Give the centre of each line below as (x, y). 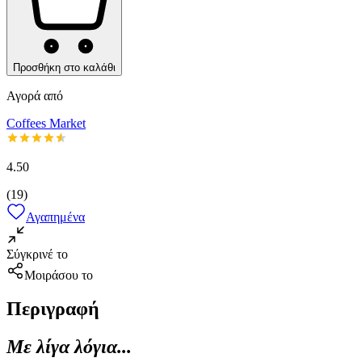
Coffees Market (46, 123)
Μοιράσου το (59, 275)
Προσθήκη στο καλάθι (64, 67)
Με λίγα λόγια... (69, 347)
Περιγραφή (53, 309)
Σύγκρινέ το (37, 254)
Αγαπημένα (55, 217)
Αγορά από (35, 95)
